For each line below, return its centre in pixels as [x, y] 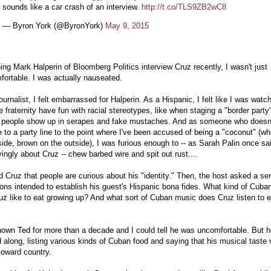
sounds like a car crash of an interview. [72, 7]
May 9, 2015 [127, 26]
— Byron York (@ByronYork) [54, 26]
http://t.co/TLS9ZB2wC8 [184, 7]
